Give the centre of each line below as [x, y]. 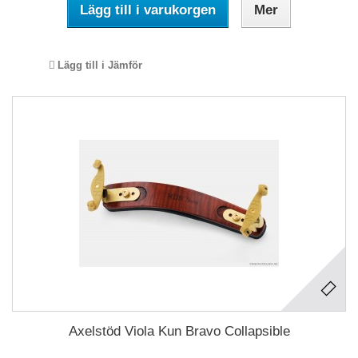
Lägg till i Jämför [100, 65]
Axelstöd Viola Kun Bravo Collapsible [179, 331]
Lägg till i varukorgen [148, 10]
